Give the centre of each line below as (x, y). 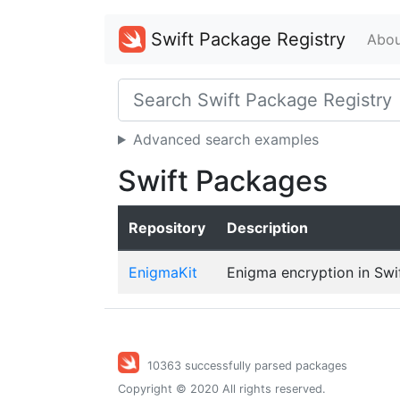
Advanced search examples (225, 139)
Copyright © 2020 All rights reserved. (222, 389)
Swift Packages (223, 181)
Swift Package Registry (246, 39)
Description (267, 228)
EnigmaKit (163, 272)
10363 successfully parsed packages (247, 366)
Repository (167, 228)
